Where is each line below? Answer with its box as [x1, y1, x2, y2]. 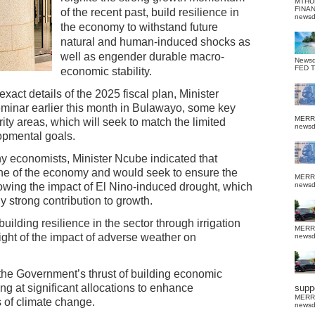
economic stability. [60, 65, 152, 77]
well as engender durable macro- [60, 51, 224, 63]
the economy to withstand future [60, 21, 218, 33]
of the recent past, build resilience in [60, 6, 239, 18]
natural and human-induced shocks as [60, 36, 250, 48]
